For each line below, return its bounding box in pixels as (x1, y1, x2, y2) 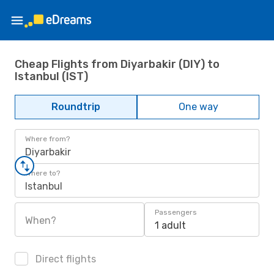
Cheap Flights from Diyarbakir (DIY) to (15, 57, 220, 71)
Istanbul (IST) (15, 69, 88, 83)
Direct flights (33, 253, 96, 265)
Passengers (155, 208, 197, 217)
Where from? (25, 135, 70, 143)
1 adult (155, 220, 186, 231)
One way (178, 101, 218, 113)
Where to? (25, 169, 60, 177)
